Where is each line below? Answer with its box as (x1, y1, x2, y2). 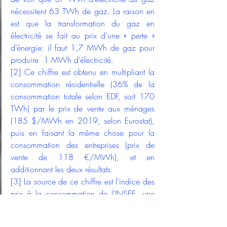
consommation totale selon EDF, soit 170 (11, 91, 155, 102)
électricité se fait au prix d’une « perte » (11, 30, 155, 42)
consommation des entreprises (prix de (11, 139, 155, 151)
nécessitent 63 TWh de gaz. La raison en (11, 6, 155, 17)
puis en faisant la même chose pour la (11, 127, 155, 139)
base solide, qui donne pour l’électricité (11, 200, 155, 212)
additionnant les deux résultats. (11, 164, 113, 175)
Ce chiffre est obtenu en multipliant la (21, 66, 155, 78)
